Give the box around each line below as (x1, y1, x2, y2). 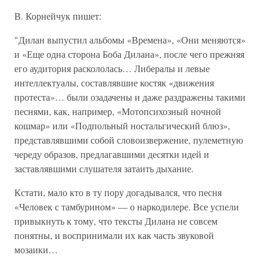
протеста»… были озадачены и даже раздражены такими (14, 91, 246, 103)
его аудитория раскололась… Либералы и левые (14, 62, 210, 74)
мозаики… (14, 243, 58, 256)
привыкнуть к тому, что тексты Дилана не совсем (14, 215, 218, 227)
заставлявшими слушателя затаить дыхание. (14, 162, 194, 175)
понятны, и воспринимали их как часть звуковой (14, 229, 214, 241)
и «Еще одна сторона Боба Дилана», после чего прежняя (14, 48, 244, 60)
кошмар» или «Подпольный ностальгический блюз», (14, 119, 230, 132)
